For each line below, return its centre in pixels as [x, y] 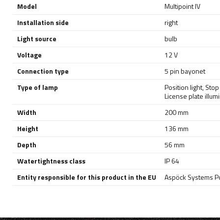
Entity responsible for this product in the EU [87, 177]
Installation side [43, 23]
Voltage [29, 55]
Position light [183, 87]
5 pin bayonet [185, 71]
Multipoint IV [182, 6]
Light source [37, 39]
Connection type [43, 71]
